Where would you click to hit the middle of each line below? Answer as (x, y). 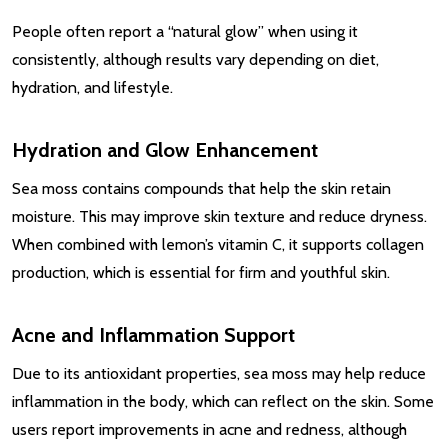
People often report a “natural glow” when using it (185, 31)
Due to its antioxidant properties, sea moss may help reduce (219, 373)
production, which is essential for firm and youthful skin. (201, 272)
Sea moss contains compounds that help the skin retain (201, 188)
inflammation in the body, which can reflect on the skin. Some (223, 401)
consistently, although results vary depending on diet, (195, 59)
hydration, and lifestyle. (92, 87)
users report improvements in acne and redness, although (209, 429)
